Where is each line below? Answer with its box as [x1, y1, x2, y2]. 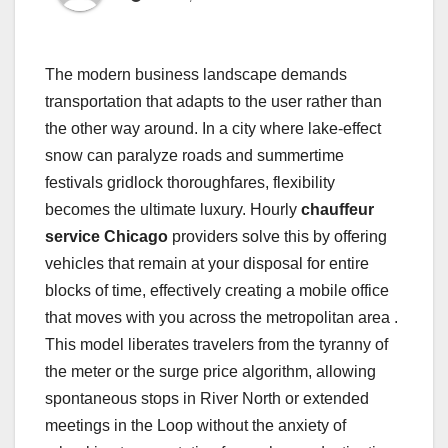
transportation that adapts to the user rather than [45, 93, 382, 111]
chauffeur [301, 201, 374, 219]
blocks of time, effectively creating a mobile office [45, 282, 389, 300]
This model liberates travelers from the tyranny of [45, 336, 388, 354]
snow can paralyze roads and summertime [45, 147, 344, 165]
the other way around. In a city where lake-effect [45, 120, 381, 138]
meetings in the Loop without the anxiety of [45, 417, 346, 435]
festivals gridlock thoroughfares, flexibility [45, 174, 335, 192]
